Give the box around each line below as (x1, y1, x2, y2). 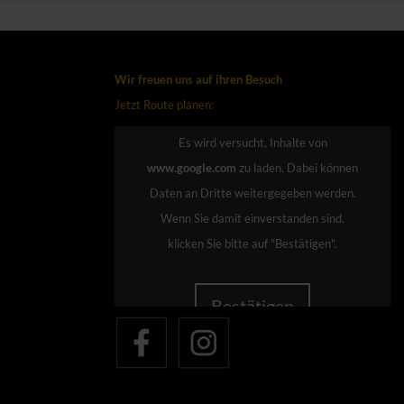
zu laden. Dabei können (236, 160, 287, 175)
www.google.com (147, 160, 236, 175)
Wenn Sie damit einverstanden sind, (161, 210, 344, 225)
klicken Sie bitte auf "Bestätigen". (168, 235, 337, 251)
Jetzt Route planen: (115, 96, 214, 112)
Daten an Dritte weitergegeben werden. (149, 185, 356, 200)
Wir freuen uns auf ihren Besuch (115, 71, 282, 87)
